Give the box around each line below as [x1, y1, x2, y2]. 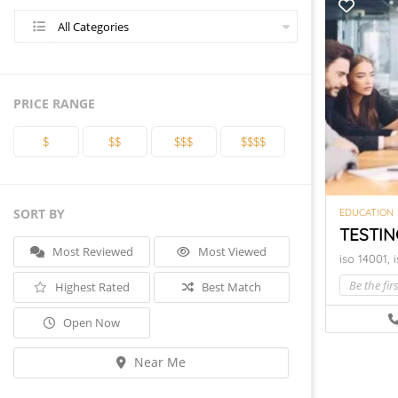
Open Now [60, 314, 120, 330]
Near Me [131, 354, 187, 370]
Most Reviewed [49, 243, 133, 259]
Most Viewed [195, 243, 267, 259]
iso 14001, [339, 251, 394, 267]
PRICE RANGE [13, 95, 95, 112]
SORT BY [13, 205, 65, 222]
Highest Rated [52, 279, 130, 295]
